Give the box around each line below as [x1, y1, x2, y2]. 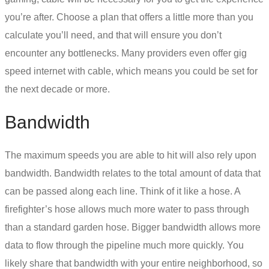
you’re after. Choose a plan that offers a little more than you [5, 12, 253, 23]
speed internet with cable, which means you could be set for [5, 66, 258, 77]
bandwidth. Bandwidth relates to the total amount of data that [5, 168, 261, 179]
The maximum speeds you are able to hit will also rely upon [5, 150, 256, 161]
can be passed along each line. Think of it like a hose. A [5, 186, 240, 197]
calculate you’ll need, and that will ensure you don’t [5, 30, 222, 41]
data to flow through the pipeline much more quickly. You [5, 240, 244, 251]
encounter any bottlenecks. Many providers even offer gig [5, 48, 247, 59]
